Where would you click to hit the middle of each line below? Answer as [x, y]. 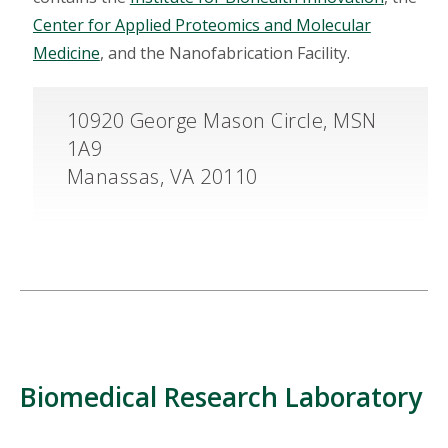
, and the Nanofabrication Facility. [224, 52]
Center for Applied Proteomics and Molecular [201, 24]
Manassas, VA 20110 [162, 176]
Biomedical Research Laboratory [221, 397]
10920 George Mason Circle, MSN [221, 120]
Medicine [66, 52]
